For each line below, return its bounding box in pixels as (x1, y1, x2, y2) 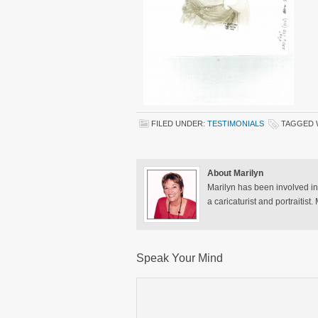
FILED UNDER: (151, 119, 207, 128)
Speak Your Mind (136, 252, 223, 264)
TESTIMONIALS (207, 119, 264, 128)
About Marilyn (207, 168, 263, 178)
